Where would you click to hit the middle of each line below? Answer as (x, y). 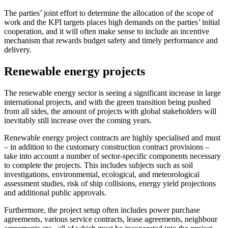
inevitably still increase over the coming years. (78, 121)
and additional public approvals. (55, 193)
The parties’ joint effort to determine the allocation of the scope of (109, 13)
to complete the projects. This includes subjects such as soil (98, 165)
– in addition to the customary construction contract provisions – (107, 147)
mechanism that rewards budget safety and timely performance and (111, 41)
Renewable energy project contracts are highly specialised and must (112, 138)
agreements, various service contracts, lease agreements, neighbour (111, 219)
